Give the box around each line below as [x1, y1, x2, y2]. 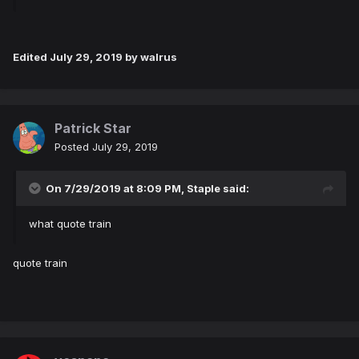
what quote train [29, 217, 111, 231]
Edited [13, 50, 50, 64]
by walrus [123, 50, 177, 64]
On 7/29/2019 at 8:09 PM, [46, 182, 187, 196]
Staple [187, 182, 220, 196]
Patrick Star [54, 120, 131, 137]
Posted [54, 140, 92, 154]
